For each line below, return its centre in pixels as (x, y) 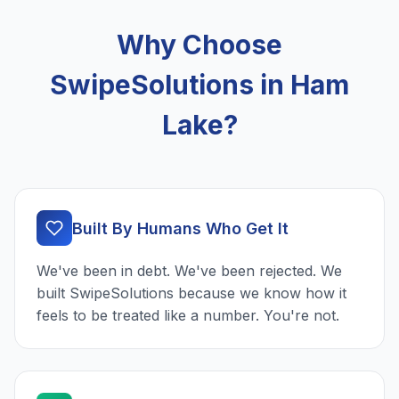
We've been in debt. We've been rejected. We (189, 271)
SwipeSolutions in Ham (199, 85)
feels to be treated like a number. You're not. (188, 316)
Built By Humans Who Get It (180, 228)
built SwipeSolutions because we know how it (191, 293)
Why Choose (199, 45)
